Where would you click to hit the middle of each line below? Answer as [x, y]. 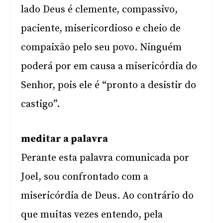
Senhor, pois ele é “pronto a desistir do [109, 85]
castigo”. [41, 104]
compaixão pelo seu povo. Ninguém [102, 48]
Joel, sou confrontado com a [85, 177]
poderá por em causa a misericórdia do [109, 66]
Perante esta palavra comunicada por [105, 158]
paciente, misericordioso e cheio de [101, 29]
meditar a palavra [65, 139]
